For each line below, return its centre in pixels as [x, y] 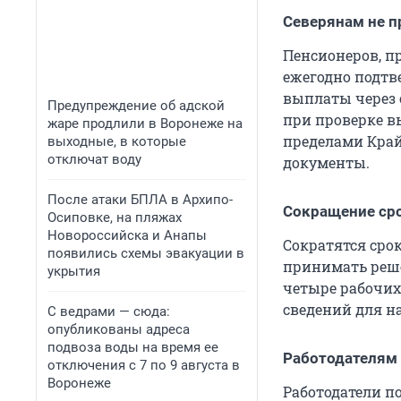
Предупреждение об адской [136, 106]
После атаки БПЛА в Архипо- [140, 200]
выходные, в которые [117, 141]
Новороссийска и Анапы [127, 235]
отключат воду [94, 159]
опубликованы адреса [119, 329]
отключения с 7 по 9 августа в [144, 365]
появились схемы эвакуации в [146, 253]
